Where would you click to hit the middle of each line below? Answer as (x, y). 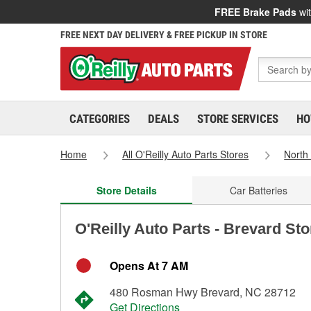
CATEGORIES (100, 119)
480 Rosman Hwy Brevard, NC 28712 (203, 292)
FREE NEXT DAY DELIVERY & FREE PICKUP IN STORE (164, 35)
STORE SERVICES (238, 119)
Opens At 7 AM (149, 266)
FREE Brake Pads (255, 12)
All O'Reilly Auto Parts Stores (186, 154)
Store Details (126, 190)
